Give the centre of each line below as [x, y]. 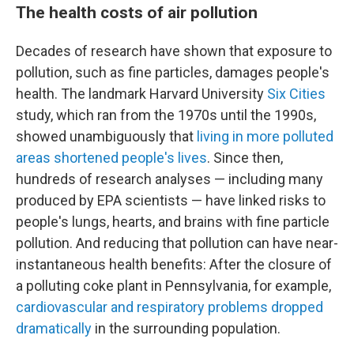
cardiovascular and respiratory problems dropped [169, 307]
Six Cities [296, 94]
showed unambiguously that [106, 136]
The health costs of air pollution [139, 12]
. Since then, [245, 158]
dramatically [54, 328]
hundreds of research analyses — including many [169, 179]
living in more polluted [265, 136]
